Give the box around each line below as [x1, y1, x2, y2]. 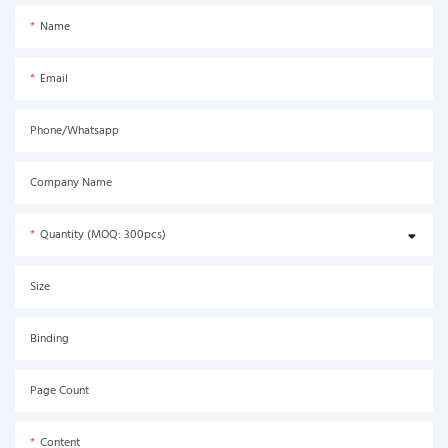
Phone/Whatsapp [30, 120, 119, 141]
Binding [30, 328, 69, 349]
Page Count [30, 380, 89, 401]
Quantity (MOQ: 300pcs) [40, 224, 166, 245]
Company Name [30, 172, 112, 193]
